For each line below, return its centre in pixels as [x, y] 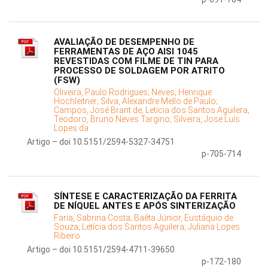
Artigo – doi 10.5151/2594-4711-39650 [101, 250]
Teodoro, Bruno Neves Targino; [114, 119]
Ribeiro [67, 236]
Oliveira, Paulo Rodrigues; [103, 92]
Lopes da [71, 128]
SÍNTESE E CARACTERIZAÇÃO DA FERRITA [145, 197]
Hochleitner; [77, 101]
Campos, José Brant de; [100, 110]
